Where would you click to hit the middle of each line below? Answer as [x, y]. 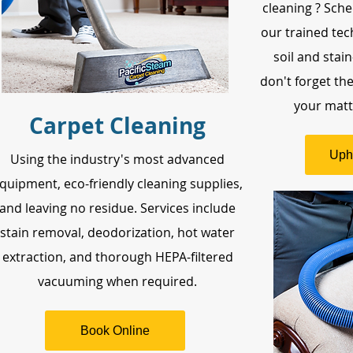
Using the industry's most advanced [117, 159]
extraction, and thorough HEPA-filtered [117, 257]
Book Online [115, 330]
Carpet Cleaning [117, 126]
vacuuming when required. [117, 281]
